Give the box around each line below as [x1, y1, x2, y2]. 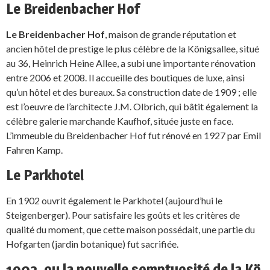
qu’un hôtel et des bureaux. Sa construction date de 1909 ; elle [6, 86, 257, 98]
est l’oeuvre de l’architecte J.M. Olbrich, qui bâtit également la [6, 100, 258, 112]
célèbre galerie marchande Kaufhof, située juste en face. [6, 115, 233, 127]
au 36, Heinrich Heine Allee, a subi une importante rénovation [6, 57, 256, 69]
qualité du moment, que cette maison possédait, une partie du [6, 223, 255, 235]
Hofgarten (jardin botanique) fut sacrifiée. [6, 237, 178, 250]
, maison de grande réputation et [105, 28, 236, 40]
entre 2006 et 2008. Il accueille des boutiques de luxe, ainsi [6, 71, 245, 83]
